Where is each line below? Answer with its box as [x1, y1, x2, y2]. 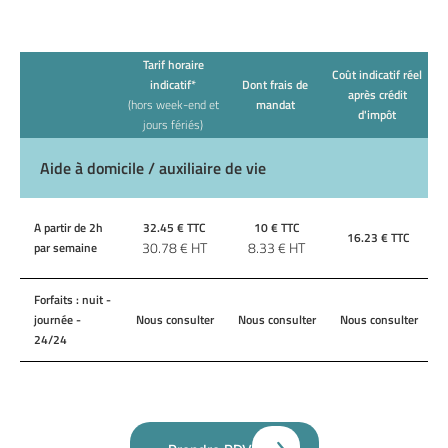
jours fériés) [143, 115, 203, 134]
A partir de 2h [34, 218, 103, 237]
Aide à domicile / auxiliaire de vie [40, 156, 266, 180]
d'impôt [358, 105, 396, 124]
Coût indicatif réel [332, 65, 422, 84]
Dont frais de [242, 75, 308, 94]
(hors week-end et [127, 95, 219, 114]
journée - [34, 310, 81, 329]
